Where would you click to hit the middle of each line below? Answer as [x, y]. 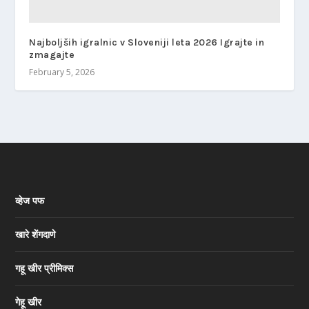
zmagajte [52, 54]
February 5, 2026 [62, 72]
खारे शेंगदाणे [36, 234]
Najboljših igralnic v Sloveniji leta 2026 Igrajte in [147, 42]
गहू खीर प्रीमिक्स [44, 268]
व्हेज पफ [30, 200]
